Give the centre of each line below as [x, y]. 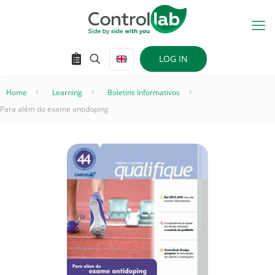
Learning [67, 92]
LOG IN [173, 59]
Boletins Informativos [144, 92]
